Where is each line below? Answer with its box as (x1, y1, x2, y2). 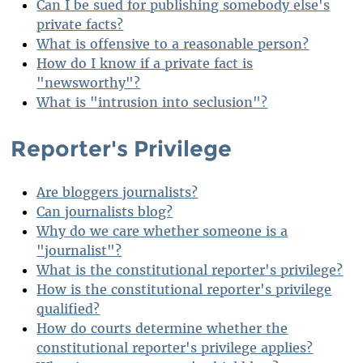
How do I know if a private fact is (36, 55, 254, 72)
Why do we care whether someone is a (36, 222, 288, 239)
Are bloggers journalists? (36, 183, 199, 200)
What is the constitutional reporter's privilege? (36, 261, 344, 278)
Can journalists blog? (36, 203, 173, 220)
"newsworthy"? (36, 75, 141, 92)
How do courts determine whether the (36, 319, 288, 336)
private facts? (36, 16, 124, 33)
